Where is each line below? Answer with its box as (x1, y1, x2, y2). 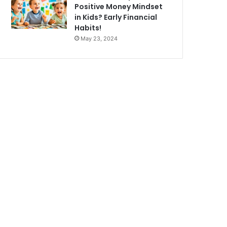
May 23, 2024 (81, 35, 118, 43)
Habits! (74, 23, 102, 33)
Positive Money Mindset (74, 2, 163, 12)
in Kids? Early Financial (74, 12, 158, 23)
